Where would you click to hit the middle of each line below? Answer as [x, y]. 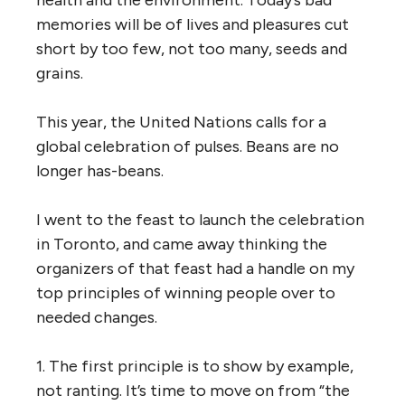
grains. [60, 73]
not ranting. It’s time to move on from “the [193, 390]
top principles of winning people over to [186, 292]
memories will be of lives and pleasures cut [193, 24]
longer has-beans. [100, 170]
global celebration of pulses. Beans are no [188, 146]
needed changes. [97, 317]
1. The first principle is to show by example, [195, 366]
